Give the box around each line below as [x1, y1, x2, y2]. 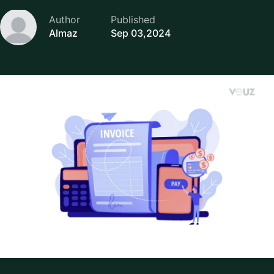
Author [49, 13, 80, 26]
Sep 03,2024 [111, 27, 171, 40]
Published [111, 13, 155, 26]
